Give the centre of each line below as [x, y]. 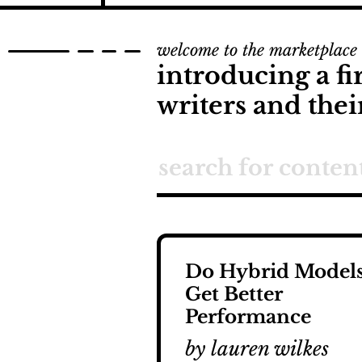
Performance [248, 317]
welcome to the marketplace [257, 50]
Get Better [234, 295]
